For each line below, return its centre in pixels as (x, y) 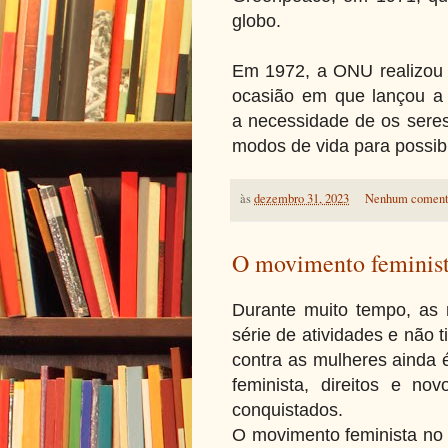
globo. (256, 20)
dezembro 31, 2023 (301, 198)
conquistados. (287, 410)
